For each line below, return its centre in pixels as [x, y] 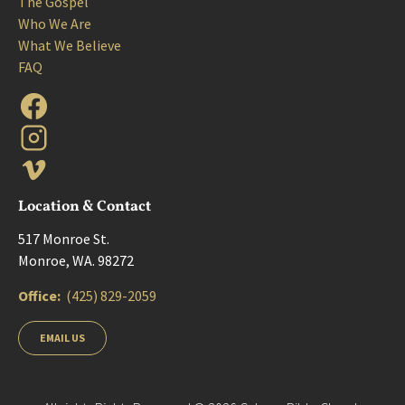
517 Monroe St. [65, 239]
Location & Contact [85, 207]
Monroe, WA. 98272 [76, 260]
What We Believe [70, 45]
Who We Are [55, 24]
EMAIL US [62, 338]
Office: [42, 296]
